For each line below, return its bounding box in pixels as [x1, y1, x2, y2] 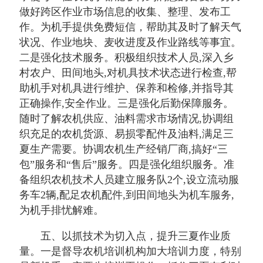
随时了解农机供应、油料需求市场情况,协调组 [19, 113, 234, 124]
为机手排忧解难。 [19, 204, 104, 216]
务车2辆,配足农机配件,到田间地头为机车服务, [19, 189, 234, 201]
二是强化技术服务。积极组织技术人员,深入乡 [19, 52, 234, 63]
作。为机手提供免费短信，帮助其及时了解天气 [19, 21, 241, 33]
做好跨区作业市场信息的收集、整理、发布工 [19, 6, 231, 18]
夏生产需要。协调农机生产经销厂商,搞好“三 [19, 143, 228, 155]
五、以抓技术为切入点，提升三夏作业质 [41, 230, 231, 242]
